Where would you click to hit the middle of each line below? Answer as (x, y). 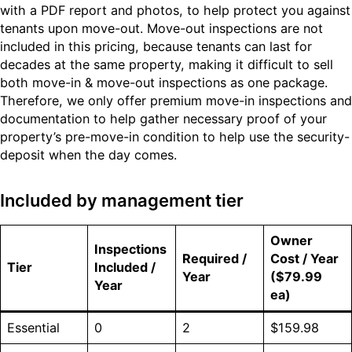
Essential (34, 327)
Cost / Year (305, 258)
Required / (215, 258)
